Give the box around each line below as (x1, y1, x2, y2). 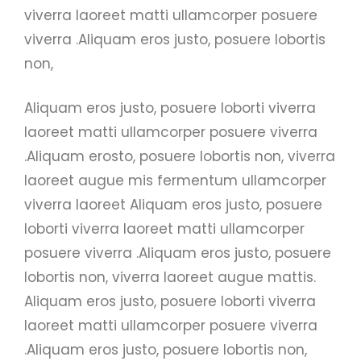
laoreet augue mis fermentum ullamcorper (24, 171, 326, 190)
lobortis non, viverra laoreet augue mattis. (24, 268, 316, 287)
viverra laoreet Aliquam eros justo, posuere (24, 195, 322, 214)
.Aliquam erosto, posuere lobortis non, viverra (24, 147, 335, 166)
